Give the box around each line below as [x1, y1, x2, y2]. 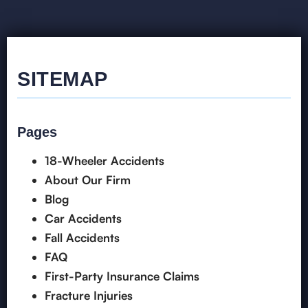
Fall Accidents [45, 230, 120, 245]
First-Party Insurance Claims [45, 269, 199, 284]
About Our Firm [45, 173, 131, 188]
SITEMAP [17, 68, 108, 91]
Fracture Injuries [45, 288, 133, 303]
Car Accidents [45, 211, 122, 226]
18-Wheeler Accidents [45, 153, 164, 168]
